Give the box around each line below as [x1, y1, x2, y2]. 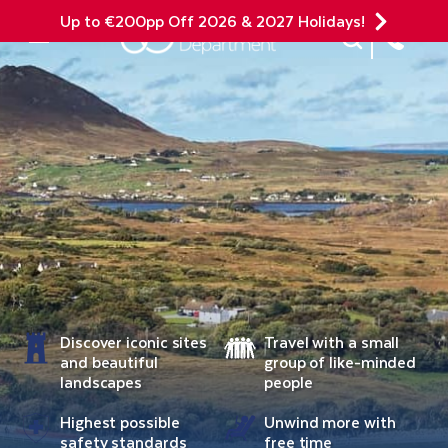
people [264, 369, 313, 394]
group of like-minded [264, 349, 417, 374]
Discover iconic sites [60, 329, 208, 354]
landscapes [60, 369, 143, 394]
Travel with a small [264, 329, 400, 354]
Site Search [350, 37, 422, 60]
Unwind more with [264, 409, 396, 434]
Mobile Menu [38, 59, 118, 82]
